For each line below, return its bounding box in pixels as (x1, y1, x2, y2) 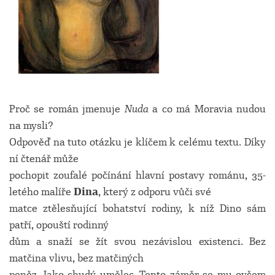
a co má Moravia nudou (148, 103, 266, 115)
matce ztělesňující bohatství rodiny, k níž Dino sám (9, 202, 266, 215)
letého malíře (9, 185, 74, 198)
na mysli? (9, 119, 53, 132)
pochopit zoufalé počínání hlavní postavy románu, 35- (9, 169, 266, 182)
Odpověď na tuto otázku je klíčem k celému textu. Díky (9, 136, 266, 149)
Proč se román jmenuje (9, 103, 125, 115)
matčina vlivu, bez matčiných (9, 252, 144, 265)
